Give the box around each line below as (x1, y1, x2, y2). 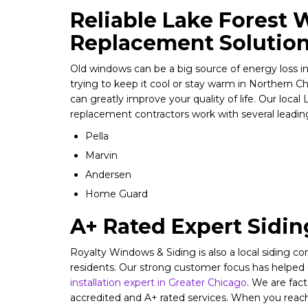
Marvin (85, 149, 118, 162)
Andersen (85, 168, 131, 181)
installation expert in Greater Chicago (70, 276, 247, 289)
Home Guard (85, 188, 148, 200)
